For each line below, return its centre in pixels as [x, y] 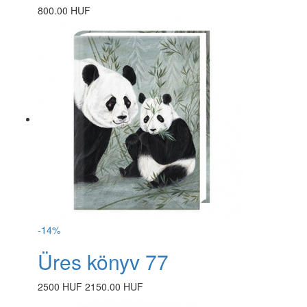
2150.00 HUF [114, 286]
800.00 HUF [64, 10]
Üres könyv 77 [103, 261]
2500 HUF [60, 286]
